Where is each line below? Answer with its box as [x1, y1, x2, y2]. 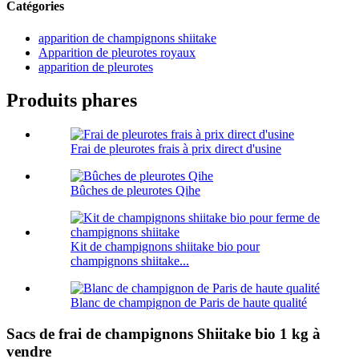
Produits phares [6, 90, 137, 111]
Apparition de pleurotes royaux [38, 45, 196, 59]
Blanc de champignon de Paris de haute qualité [71, 296, 307, 310]
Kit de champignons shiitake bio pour [71, 240, 260, 254]
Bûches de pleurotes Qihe [71, 184, 200, 198]
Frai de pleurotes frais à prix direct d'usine [71, 142, 281, 156]
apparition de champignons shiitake [38, 30, 216, 45]
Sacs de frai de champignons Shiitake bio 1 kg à [6, 325, 321, 343]
